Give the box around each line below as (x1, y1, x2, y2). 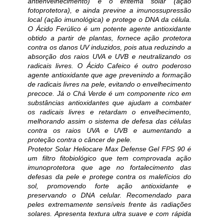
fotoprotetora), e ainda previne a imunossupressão (28, 6, 191, 14)
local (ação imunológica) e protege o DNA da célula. (28, 15, 191, 23)
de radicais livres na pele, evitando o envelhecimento (28, 80, 191, 88)
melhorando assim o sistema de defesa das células (28, 117, 191, 125)
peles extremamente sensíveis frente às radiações (28, 200, 191, 208)
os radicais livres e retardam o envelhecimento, (28, 108, 191, 116)
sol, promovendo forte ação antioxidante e (28, 182, 191, 190)
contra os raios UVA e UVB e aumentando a (28, 126, 191, 134)
